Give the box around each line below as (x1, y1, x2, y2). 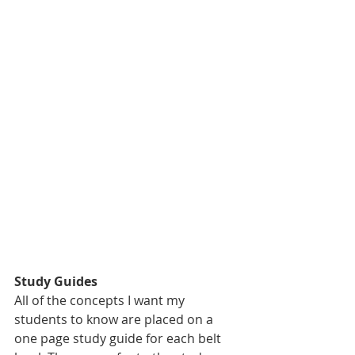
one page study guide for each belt (14, 330, 224, 348)
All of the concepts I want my (14, 292, 188, 310)
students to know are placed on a (14, 311, 216, 329)
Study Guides (14, 273, 97, 291)
